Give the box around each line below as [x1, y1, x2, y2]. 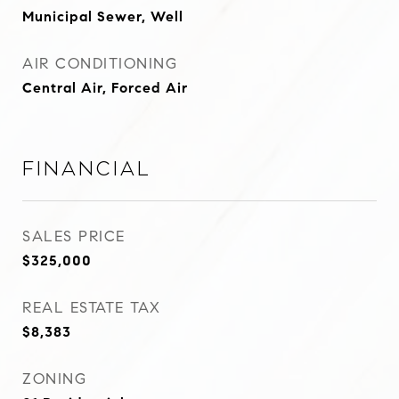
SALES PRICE [22, 227, 126, 246]
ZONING [22, 370, 86, 388]
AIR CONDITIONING [22, 54, 177, 73]
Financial [22, 159, 151, 180]
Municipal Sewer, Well [22, 8, 183, 25]
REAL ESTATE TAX [22, 298, 161, 317]
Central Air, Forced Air [22, 79, 188, 96]
